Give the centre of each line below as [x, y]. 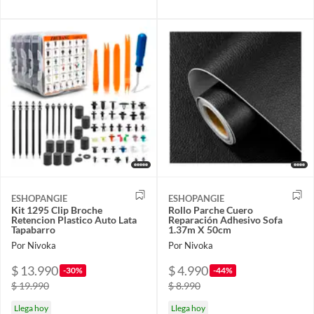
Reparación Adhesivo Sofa [225, 220]
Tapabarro [33, 230]
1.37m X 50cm [200, 230]
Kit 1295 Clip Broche [57, 210]
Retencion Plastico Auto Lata [74, 220]
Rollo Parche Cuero [211, 210]
